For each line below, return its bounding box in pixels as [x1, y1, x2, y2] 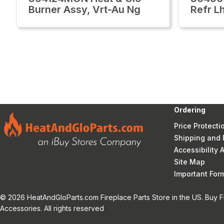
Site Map [174, 157, 205, 166]
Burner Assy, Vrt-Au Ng [28, 3, 140, 15]
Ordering [174, 105, 205, 114]
